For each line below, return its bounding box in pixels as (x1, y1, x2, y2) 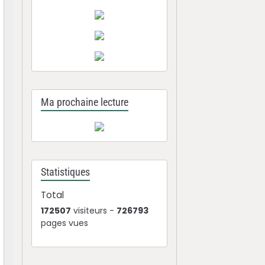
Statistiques (41, 166, 91, 178)
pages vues (41, 217, 89, 229)
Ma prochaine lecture (41, 96, 129, 108)
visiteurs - (71, 205, 117, 216)
